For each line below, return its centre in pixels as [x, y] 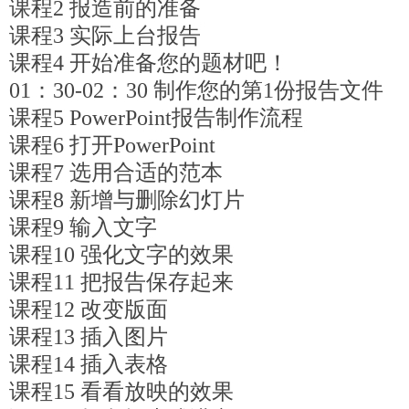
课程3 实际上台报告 [105, 36]
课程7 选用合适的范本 [116, 173]
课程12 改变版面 [89, 309]
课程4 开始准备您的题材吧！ [149, 63]
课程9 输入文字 [83, 227]
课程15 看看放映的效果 [121, 392]
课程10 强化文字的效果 [121, 255]
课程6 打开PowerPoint [112, 145]
